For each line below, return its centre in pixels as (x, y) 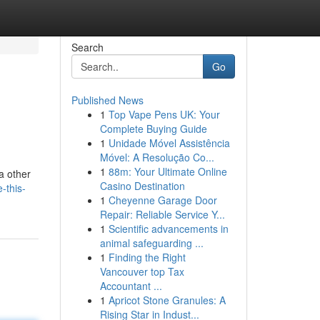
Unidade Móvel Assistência (169, 143)
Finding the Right (147, 257)
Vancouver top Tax (142, 271)
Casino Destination (142, 186)
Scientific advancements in (168, 229)
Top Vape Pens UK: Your (164, 114)
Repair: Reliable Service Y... (162, 214)
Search (87, 47)
